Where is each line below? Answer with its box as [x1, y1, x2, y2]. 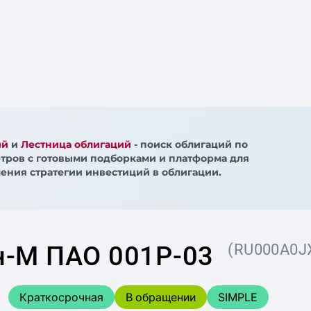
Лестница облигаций [20, 138, 131, 151]
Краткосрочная [19, 290, 103, 304]
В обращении [125, 290, 196, 304]
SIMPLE [217, 290, 258, 304]
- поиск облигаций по [131, 138, 248, 151]
